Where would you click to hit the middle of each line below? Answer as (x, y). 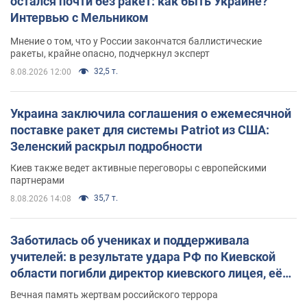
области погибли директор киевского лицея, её (146, 273)
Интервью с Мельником (79, 17)
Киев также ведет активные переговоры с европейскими (138, 168)
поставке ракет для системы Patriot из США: (140, 130)
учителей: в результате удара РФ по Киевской (143, 256)
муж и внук (43, 289)
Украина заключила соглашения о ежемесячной (151, 113)
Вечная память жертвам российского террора (114, 294)
